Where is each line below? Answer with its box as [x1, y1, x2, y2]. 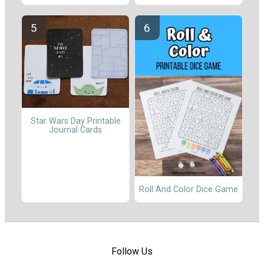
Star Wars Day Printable [30, 115, 121, 126]
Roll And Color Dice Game [139, 184, 238, 194]
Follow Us [111, 246, 153, 258]
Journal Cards [49, 124, 102, 135]
